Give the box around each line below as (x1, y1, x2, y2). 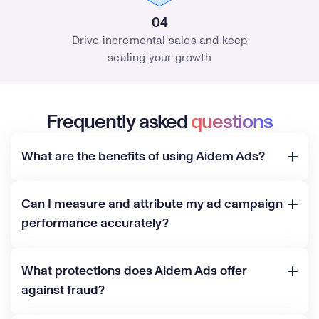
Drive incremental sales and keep (71, 34, 248, 46)
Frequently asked (46, 112, 192, 132)
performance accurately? (21, 216, 169, 230)
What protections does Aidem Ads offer (21, 264, 247, 278)
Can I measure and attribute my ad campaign (21, 197, 283, 211)
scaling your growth (108, 51, 211, 63)
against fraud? (21, 283, 105, 297)
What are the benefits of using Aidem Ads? (21, 150, 265, 163)
